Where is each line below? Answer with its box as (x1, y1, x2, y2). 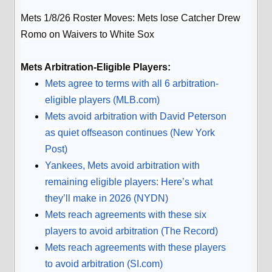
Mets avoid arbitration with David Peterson (45, 110, 227, 121)
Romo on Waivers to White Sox (21, 29, 155, 39)
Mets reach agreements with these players (45, 242, 226, 253)
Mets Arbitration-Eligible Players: (21, 61, 171, 72)
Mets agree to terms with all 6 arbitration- (45, 78, 219, 89)
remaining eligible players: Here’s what (45, 176, 213, 187)
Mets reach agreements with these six (45, 209, 207, 220)
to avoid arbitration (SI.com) (45, 258, 163, 269)
